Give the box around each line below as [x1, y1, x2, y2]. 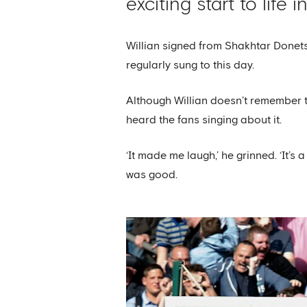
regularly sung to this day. [126, 60, 255, 71]
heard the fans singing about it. [126, 114, 282, 125]
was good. [126, 169, 178, 180]
